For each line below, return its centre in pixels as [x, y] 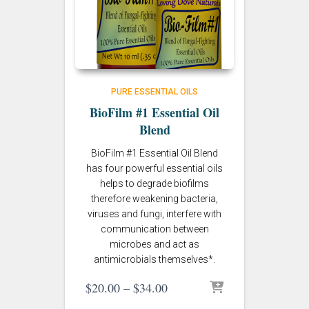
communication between [154, 229]
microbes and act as [154, 244]
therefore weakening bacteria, [154, 199]
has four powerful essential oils [154, 168]
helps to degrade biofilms [154, 183]
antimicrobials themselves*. [154, 259]
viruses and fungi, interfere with [154, 214]
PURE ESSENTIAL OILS [154, 92]
